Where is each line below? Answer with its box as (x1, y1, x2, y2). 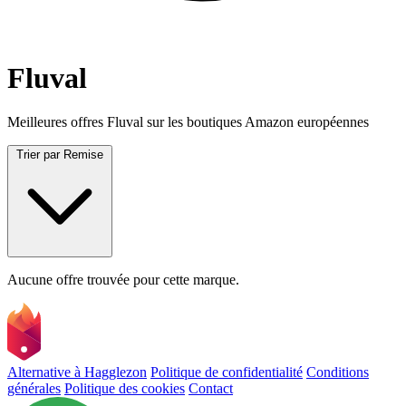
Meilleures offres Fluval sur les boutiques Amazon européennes (7, 113, 369, 130)
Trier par (16, 147, 60, 161)
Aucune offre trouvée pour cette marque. (7, 271, 239, 287)
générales (7, 381, 61, 397)
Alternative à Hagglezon (7, 364, 147, 381)
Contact (188, 381, 233, 397)
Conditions (306, 364, 369, 381)
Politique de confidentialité (150, 364, 303, 381)
